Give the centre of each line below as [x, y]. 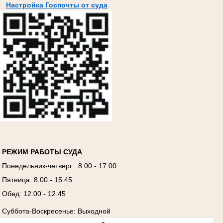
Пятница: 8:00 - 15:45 [37, 179]
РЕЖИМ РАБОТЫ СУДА [42, 152]
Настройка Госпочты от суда [57, 5]
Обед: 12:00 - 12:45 [34, 193]
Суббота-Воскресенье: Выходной [56, 211]
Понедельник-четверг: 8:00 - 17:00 [59, 166]
